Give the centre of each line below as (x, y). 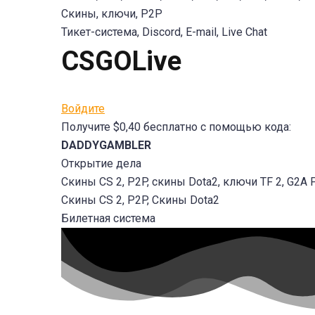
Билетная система (108, 218)
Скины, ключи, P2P (112, 14)
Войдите (83, 109)
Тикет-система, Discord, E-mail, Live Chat (164, 32)
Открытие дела (101, 163)
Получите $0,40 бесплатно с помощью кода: (176, 127)
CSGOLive (121, 61)
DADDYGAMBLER (106, 145)
